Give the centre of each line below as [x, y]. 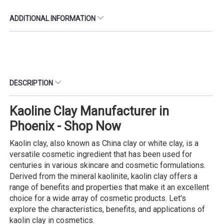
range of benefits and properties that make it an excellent [109, 187]
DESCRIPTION [32, 83]
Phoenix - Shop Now [65, 126]
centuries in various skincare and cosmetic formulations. [107, 165]
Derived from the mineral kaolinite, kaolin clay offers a [103, 176]
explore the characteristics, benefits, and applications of [107, 209]
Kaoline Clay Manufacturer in [89, 111]
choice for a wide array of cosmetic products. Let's [98, 198]
